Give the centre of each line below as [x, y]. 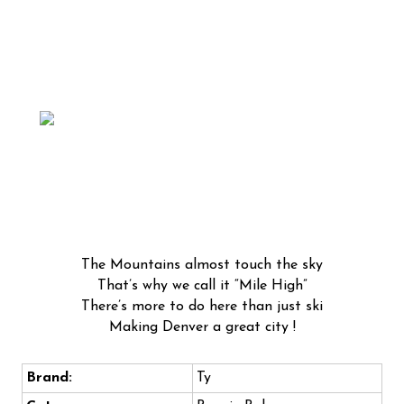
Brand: [49, 378]
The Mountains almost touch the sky [202, 266]
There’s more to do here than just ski [202, 307]
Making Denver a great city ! [202, 328]
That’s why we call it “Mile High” [202, 286]
